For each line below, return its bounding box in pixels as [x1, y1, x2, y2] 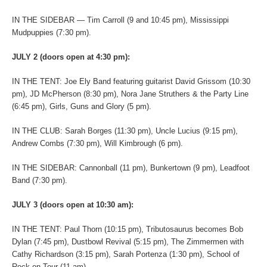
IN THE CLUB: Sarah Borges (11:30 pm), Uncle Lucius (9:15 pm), [12, 126, 238, 135]
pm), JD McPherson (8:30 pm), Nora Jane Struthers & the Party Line [12, 89, 249, 98]
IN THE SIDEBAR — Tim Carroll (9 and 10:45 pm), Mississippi [12, 15, 229, 24]
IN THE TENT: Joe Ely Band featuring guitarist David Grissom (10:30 [12, 76, 250, 86]
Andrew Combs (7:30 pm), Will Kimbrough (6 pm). [12, 138, 183, 148]
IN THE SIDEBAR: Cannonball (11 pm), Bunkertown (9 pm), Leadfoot [12, 163, 250, 172]
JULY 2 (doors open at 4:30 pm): [12, 52, 130, 61]
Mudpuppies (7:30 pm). [12, 27, 91, 37]
